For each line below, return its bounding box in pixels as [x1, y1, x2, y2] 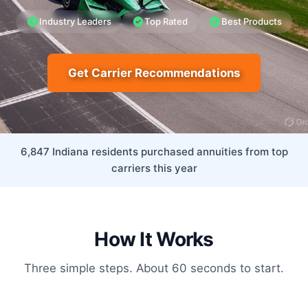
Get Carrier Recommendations [68, 66, 240, 80]
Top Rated [144, 16, 188, 27]
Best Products [221, 16, 283, 27]
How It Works [94, 228, 214, 252]
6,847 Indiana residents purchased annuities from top [20, 145, 288, 159]
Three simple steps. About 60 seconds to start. [24, 261, 284, 275]
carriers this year [111, 162, 197, 175]
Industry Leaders [38, 16, 111, 27]
